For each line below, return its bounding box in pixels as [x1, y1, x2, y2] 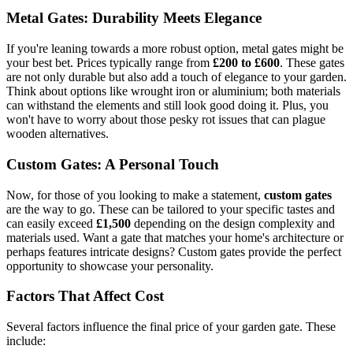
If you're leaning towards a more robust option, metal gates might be [6, 42, 344, 56]
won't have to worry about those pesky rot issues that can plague [6, 113, 325, 127]
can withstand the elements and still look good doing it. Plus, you [6, 98, 329, 113]
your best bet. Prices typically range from [6, 56, 213, 70]
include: [6, 334, 46, 348]
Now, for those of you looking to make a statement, [6, 188, 264, 202]
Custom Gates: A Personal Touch [6, 155, 219, 173]
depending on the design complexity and [131, 216, 335, 230]
